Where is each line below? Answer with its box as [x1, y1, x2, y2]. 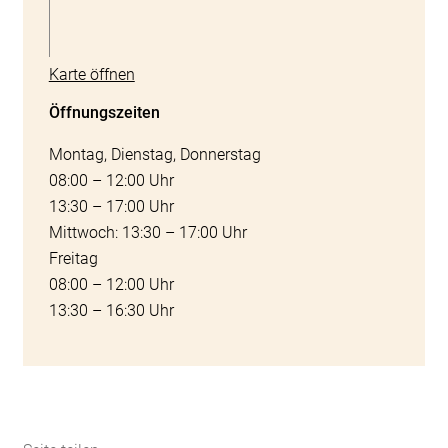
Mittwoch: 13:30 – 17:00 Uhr [48, 223, 247, 242]
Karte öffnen [48, 65, 135, 84]
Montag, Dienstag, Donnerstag [48, 145, 261, 164]
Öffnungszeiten [48, 103, 164, 122]
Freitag [48, 249, 98, 268]
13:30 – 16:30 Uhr [48, 301, 174, 320]
